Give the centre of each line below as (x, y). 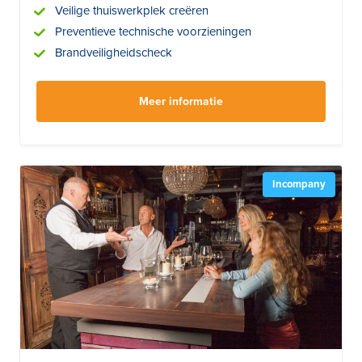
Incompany (299, 184)
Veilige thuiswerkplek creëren (132, 10)
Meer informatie (181, 101)
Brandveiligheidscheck (114, 52)
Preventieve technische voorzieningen (153, 31)
